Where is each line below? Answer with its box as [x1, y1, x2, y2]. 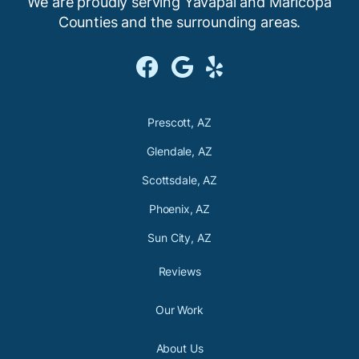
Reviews [158, 264, 201, 279]
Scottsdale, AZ [142, 173, 217, 188]
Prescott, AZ [147, 115, 212, 130]
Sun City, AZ [147, 231, 212, 245]
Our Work [155, 303, 204, 317]
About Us [155, 341, 204, 356]
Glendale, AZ [147, 144, 212, 159]
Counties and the [58, 14, 177, 31]
